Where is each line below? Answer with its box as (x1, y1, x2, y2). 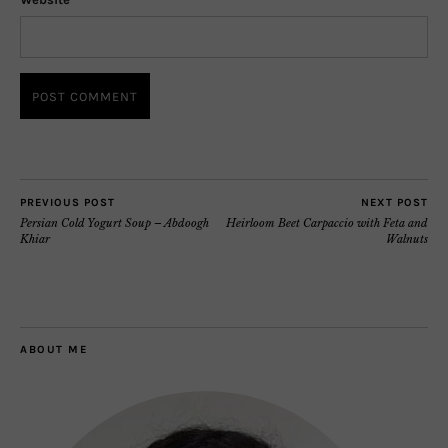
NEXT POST (361, 195, 428, 209)
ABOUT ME (20, 342, 87, 356)
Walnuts (386, 231, 428, 246)
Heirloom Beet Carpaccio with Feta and (226, 215, 428, 230)
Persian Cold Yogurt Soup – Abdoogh (20, 215, 209, 230)
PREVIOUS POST (20, 195, 115, 209)
